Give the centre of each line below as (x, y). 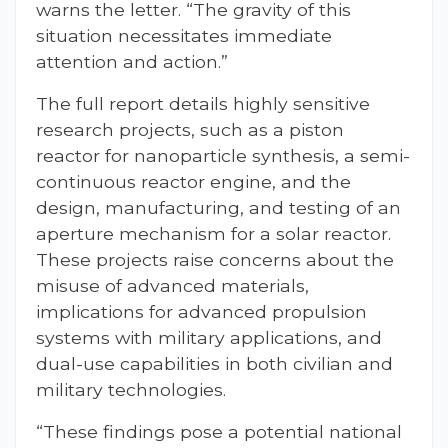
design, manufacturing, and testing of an (218, 208)
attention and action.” (132, 62)
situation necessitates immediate (184, 36)
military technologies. (131, 390)
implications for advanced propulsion (201, 312)
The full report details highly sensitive (203, 104)
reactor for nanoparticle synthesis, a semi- (223, 156)
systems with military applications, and (209, 338)
